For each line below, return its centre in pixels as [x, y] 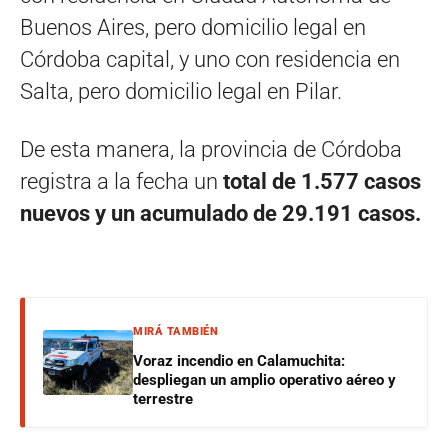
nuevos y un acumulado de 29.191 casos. [220, 213]
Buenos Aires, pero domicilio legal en [193, 27]
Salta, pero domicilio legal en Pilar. [181, 91]
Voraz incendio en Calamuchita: [239, 360]
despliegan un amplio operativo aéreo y [264, 379]
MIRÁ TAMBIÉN [175, 331]
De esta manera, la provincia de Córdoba [211, 149]
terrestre [163, 398]
